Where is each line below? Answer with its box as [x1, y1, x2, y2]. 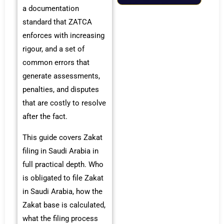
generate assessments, [22, 71, 100, 81]
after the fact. [22, 112, 67, 121]
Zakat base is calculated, [22, 200, 105, 209]
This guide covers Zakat [22, 132, 102, 142]
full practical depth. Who [22, 159, 103, 169]
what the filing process [22, 213, 98, 223]
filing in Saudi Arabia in [22, 146, 98, 155]
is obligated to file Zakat [22, 173, 103, 182]
